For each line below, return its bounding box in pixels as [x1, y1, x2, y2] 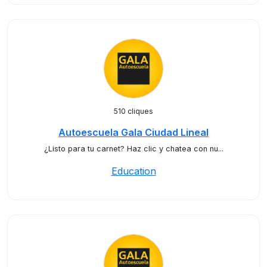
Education [111, 165, 156, 177]
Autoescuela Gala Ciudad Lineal [58, 126, 209, 138]
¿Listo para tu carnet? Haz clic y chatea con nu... [44, 144, 223, 153]
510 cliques [114, 107, 153, 116]
